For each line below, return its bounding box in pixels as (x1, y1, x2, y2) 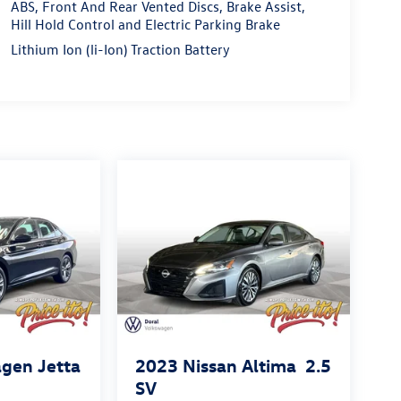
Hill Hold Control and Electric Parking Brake (10, 14, 280, 33)
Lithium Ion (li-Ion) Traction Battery (10, 39, 230, 58)
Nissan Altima (182, 353, 296, 376)
